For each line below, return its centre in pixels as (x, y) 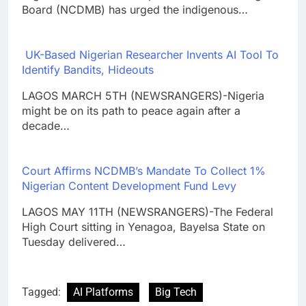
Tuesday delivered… (74, 241)
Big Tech (176, 292)
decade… (46, 125)
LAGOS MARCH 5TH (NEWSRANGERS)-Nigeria (143, 95)
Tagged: (43, 292)
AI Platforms (103, 292)
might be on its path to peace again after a (131, 110)
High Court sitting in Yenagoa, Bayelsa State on (143, 226)
